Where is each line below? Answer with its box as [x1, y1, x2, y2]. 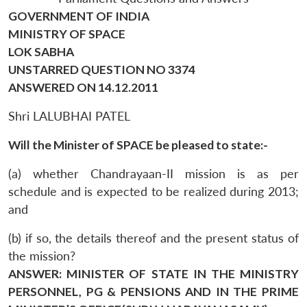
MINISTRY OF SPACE [8, 26, 125, 41]
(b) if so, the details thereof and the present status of [8, 230, 299, 245]
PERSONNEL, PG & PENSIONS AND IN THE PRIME [8, 284, 299, 299]
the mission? [8, 248, 75, 263]
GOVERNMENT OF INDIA [8, 8, 149, 23]
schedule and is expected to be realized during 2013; [8, 184, 299, 199]
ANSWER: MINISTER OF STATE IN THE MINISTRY [8, 266, 299, 281]
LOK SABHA [8, 44, 74, 59]
